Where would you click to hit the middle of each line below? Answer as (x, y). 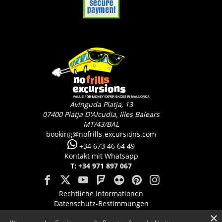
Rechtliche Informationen (101, 194)
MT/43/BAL (101, 124)
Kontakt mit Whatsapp (101, 156)
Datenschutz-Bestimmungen (101, 204)
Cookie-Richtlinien (101, 214)
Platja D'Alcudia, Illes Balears (112, 114)
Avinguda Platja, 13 (101, 105)
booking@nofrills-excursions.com (101, 134)
